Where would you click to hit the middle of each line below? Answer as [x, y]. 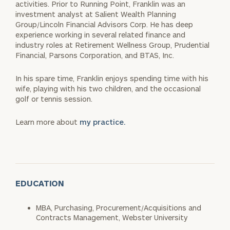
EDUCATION [40, 183]
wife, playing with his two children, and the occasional [108, 88]
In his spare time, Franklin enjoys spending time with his [112, 78]
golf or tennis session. [54, 99]
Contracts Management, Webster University [112, 217]
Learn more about [47, 122]
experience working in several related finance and [100, 34]
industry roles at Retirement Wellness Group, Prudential [112, 45]
